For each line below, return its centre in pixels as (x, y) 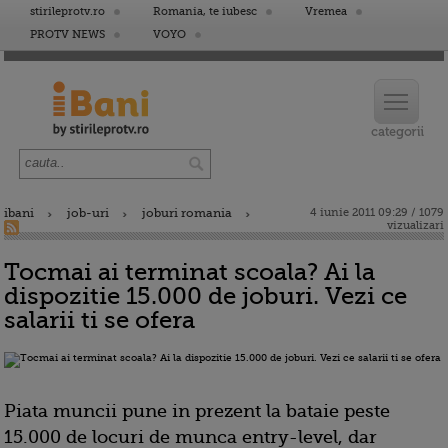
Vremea (326, 11)
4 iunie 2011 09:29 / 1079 (377, 212)
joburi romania (187, 213)
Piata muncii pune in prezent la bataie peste (197, 411)
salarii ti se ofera (99, 320)
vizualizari (415, 225)
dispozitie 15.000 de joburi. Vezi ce (205, 296)
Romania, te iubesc (205, 11)
